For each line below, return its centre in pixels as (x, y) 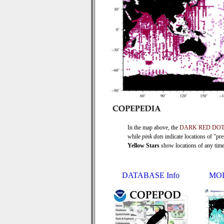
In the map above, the (153, 127)
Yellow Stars (143, 145)
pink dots (153, 136)
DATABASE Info (151, 175)
